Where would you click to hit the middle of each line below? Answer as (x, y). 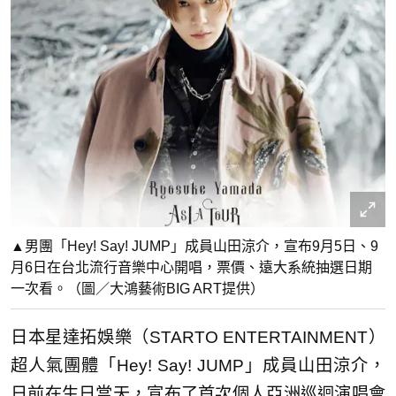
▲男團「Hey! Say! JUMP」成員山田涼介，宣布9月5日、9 (194, 246)
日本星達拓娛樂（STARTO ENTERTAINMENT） (198, 337)
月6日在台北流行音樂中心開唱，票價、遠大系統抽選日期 (191, 267)
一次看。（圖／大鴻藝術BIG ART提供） (137, 288)
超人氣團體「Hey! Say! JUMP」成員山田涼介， (198, 365)
